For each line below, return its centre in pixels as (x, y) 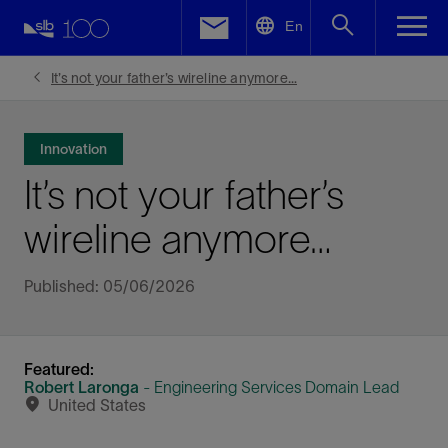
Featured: (59, 369)
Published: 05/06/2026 (109, 286)
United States (97, 405)
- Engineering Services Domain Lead (269, 387)
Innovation (73, 149)
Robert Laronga (81, 387)
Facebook (108, 52)
